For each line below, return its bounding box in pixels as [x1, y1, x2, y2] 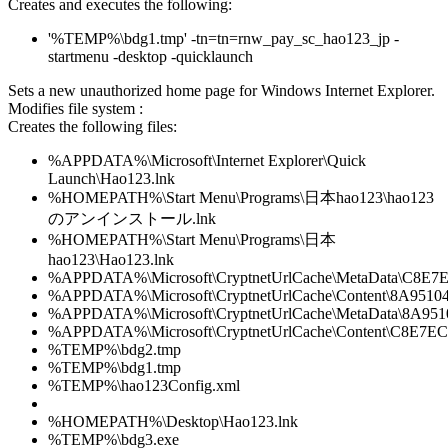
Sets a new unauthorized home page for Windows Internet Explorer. [8, 82, 435, 100]
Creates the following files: [8, 118, 177, 136]
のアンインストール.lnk [48, 210, 216, 228]
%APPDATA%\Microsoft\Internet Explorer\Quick [48, 152, 366, 170]
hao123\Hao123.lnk [48, 251, 174, 269]
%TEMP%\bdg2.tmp [48, 341, 181, 359]
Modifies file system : [8, 100, 143, 118]
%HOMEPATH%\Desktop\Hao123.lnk [48, 413, 298, 431]
